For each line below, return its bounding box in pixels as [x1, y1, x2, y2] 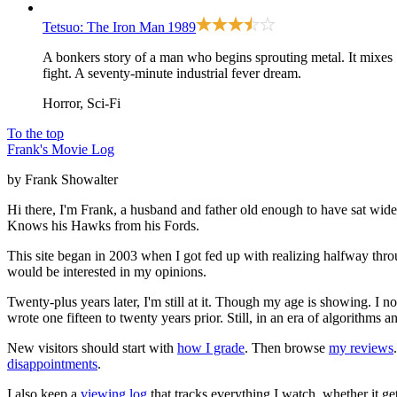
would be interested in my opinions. [7, 263, 206, 279]
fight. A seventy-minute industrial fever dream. [43, 65, 301, 81]
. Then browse [245, 339, 329, 355]
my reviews [329, 339, 393, 355]
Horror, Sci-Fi [43, 95, 121, 111]
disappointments [7, 355, 97, 371]
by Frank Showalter [7, 171, 118, 187]
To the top [7, 125, 64, 141]
